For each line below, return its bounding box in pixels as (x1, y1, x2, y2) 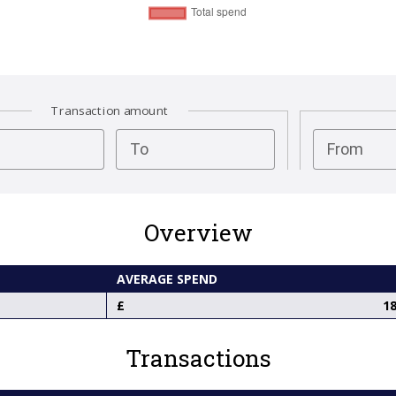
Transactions (125, 342, 271, 373)
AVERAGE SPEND (116, 270, 217, 287)
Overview (143, 217, 253, 247)
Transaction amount (50, 103, 169, 119)
